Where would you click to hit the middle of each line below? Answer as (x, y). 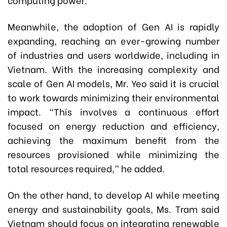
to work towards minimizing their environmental (113, 97)
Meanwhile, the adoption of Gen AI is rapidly (113, 26)
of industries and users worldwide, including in (113, 54)
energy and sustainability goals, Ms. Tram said (113, 209)
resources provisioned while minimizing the (113, 154)
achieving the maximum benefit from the (113, 140)
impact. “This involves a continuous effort (113, 111)
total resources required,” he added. (86, 168)
